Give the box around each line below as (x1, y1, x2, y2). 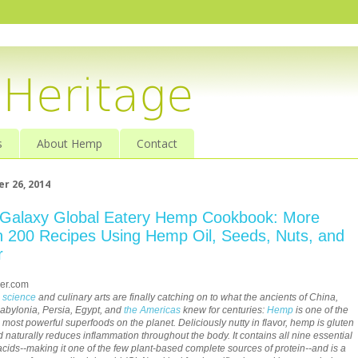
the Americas (124, 304, 181, 316)
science (2, 291, 36, 303)
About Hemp (37, 136, 102, 152)
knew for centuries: (181, 304, 267, 316)
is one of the (293, 304, 348, 316)
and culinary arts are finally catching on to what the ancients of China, (36, 291, 338, 303)
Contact (137, 136, 177, 152)
